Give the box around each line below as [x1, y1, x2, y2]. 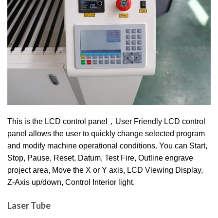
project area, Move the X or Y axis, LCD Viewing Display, [7, 165, 203, 174]
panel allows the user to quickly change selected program [7, 129, 205, 138]
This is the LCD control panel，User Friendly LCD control [7, 117, 205, 126]
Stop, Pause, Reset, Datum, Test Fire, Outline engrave [7, 153, 193, 162]
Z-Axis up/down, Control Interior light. [7, 178, 135, 186]
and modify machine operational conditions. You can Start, [7, 141, 207, 150]
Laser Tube [7, 200, 51, 211]
